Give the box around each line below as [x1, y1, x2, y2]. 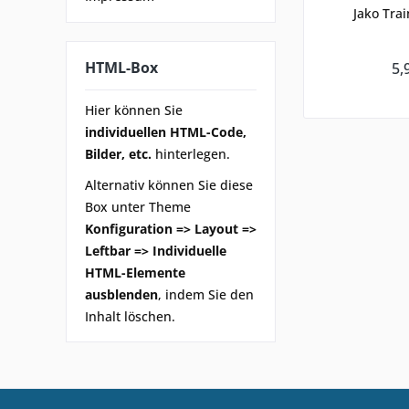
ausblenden [85, 285, 158, 303]
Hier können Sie [85, 100, 183, 119]
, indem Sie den [158, 285, 254, 303]
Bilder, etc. [85, 144, 152, 163]
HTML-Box [85, 58, 158, 79]
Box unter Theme [85, 197, 191, 215]
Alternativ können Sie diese [85, 175, 253, 194]
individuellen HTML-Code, [85, 122, 246, 141]
